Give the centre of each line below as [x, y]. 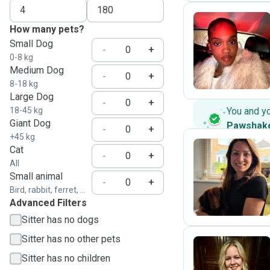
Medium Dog [37, 70]
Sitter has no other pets [71, 239]
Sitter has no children [66, 258]
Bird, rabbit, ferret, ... [48, 190]
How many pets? [47, 29]
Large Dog [32, 97]
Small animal [36, 176]
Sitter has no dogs [60, 220]
